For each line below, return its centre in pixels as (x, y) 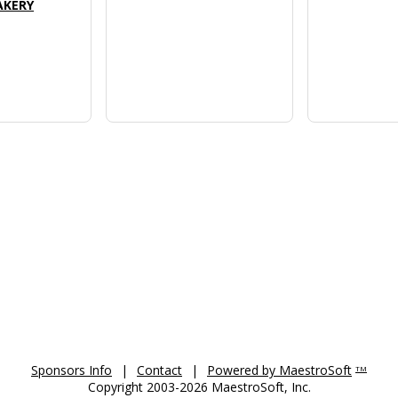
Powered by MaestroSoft (279, 370)
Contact (159, 370)
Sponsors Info (72, 370)
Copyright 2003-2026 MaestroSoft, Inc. (199, 386)
